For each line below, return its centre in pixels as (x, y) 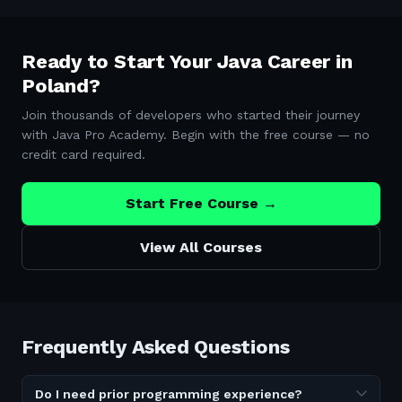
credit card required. (83, 154)
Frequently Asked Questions (156, 347)
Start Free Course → (201, 203)
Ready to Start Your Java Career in (187, 61)
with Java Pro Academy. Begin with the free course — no (196, 135)
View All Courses (201, 247)
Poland (55, 86)
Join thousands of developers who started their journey (191, 115)
